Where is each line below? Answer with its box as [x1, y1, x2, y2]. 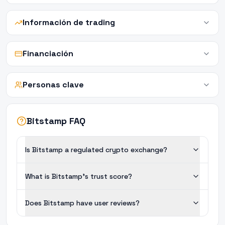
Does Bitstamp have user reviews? [25, 198, 140, 207]
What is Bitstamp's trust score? [25, 172, 132, 181]
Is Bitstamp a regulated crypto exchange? [25, 145, 167, 154]
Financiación [23, 48, 73, 59]
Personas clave [23, 79, 84, 90]
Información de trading [23, 17, 115, 28]
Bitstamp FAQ [27, 115, 85, 127]
